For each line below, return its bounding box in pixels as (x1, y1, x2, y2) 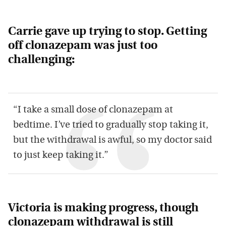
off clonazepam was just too (8, 40, 157, 52)
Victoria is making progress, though (8, 203, 199, 215)
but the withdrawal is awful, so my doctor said (13, 136, 212, 146)
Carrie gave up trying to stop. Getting (8, 26, 207, 38)
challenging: (8, 54, 75, 67)
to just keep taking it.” (13, 151, 108, 161)
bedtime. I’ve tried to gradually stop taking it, (13, 121, 208, 131)
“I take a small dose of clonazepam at (13, 105, 173, 116)
